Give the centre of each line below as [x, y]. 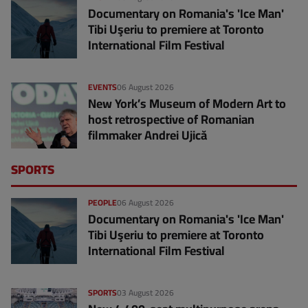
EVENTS [102, 87]
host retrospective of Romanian [171, 120]
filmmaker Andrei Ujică [147, 135]
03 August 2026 [145, 293]
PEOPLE [102, 203]
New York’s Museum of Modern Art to [187, 104]
